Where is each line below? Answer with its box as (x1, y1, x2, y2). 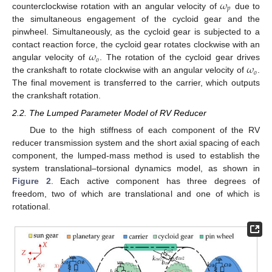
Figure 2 (12, 175, 51, 186)
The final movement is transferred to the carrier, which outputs (12, 78, 260, 88)
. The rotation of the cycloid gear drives (100, 52, 260, 63)
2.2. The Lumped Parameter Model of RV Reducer (12, 107, 206, 118)
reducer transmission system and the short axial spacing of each (12, 137, 260, 148)
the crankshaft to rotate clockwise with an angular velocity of (12, 65, 246, 75)
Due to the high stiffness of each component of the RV (29, 124, 260, 135)
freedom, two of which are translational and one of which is (12, 188, 260, 199)
